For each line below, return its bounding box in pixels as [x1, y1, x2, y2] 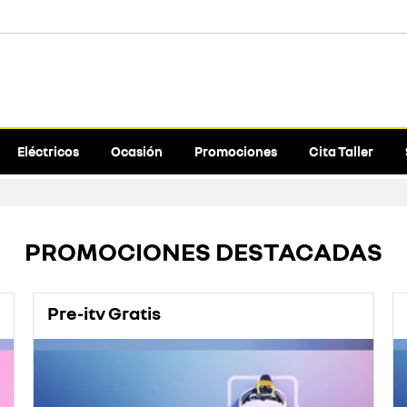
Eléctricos [16, 144, 79, 159]
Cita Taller [308, 144, 373, 159]
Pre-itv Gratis [46, 302, 161, 323]
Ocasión [110, 144, 163, 159]
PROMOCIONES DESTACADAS [25, 236, 382, 266]
